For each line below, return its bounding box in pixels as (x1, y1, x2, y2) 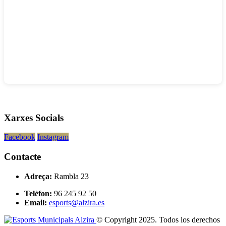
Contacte (4, 151, 41, 162)
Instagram (37, 133, 69, 142)
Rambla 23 (54, 172, 89, 181)
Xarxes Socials (4, 112, 64, 123)
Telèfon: (24, 189, 52, 198)
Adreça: (24, 172, 52, 181)
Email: (24, 198, 47, 207)
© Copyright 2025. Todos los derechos (96, 215, 220, 224)
